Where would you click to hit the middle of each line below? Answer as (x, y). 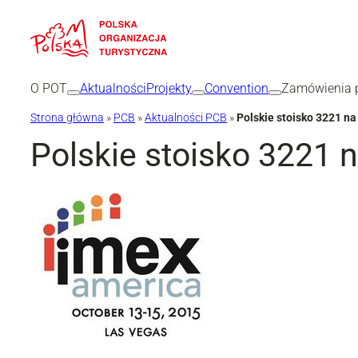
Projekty (169, 88)
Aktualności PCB (186, 117)
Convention (237, 88)
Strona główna (67, 117)
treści (21, 61)
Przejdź (26, 16)
